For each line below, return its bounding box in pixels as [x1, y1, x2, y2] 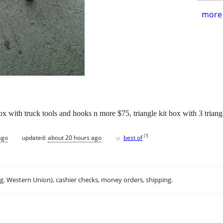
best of [123, 133, 142, 142]
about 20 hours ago [48, 133, 102, 142]
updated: [22, 133, 48, 142]
